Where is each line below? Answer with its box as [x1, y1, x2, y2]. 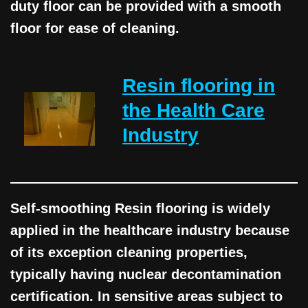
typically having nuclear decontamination [10, 267, 281, 283]
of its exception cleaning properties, [10, 245, 247, 261]
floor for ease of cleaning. [10, 21, 179, 36]
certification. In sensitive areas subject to [10, 289, 283, 305]
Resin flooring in [122, 75, 275, 97]
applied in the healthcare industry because [10, 223, 289, 239]
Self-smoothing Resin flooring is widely [10, 201, 270, 217]
